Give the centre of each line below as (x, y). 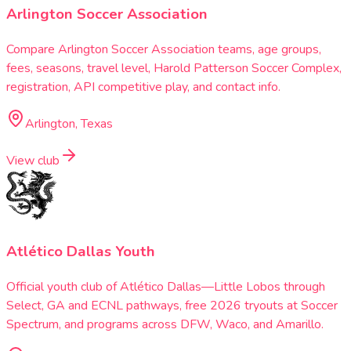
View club (33, 161)
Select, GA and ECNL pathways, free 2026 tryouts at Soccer (172, 305)
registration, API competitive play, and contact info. (143, 87)
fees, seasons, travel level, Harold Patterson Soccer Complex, (174, 69)
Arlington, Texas (69, 124)
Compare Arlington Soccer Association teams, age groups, (164, 50)
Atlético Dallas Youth (81, 251)
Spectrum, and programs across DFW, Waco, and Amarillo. (165, 324)
